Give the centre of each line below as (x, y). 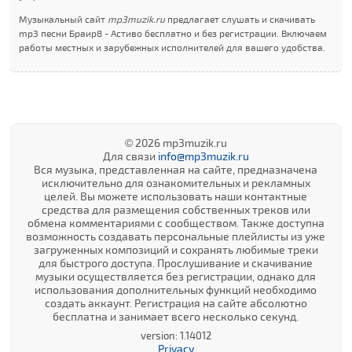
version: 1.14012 (176, 335)
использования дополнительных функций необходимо (176, 290)
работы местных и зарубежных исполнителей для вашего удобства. (172, 47)
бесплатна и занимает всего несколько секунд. (176, 316)
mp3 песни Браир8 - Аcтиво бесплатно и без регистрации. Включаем (173, 33)
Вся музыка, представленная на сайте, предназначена (176, 169)
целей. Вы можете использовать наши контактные (176, 196)
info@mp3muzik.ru (203, 156)
